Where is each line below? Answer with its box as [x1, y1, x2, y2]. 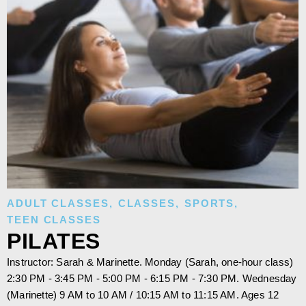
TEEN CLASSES [7, 214, 101, 226]
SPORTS [184, 197, 235, 210]
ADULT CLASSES [7, 197, 109, 210]
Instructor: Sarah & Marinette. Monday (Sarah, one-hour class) [7, 256, 294, 268]
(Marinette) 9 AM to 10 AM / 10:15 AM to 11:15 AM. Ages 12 [7, 289, 279, 301]
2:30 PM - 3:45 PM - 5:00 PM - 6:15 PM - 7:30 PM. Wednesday [7, 273, 297, 285]
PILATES [7, 229, 100, 254]
